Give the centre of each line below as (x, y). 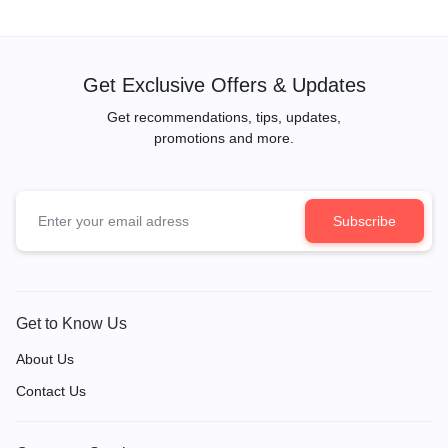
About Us (45, 358)
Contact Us (51, 390)
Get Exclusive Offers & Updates (224, 84)
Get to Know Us (71, 323)
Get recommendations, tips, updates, (224, 116)
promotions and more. (224, 137)
